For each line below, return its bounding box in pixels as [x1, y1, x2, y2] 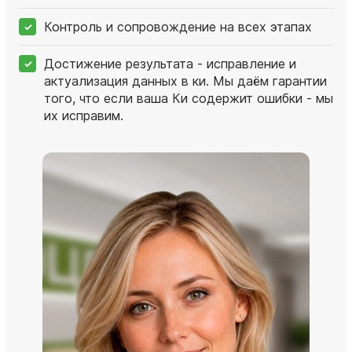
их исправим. [44, 107, 123, 123]
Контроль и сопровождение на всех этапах [44, 18, 312, 35]
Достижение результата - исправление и [44, 55, 296, 71]
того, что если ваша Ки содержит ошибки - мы [44, 90, 333, 106]
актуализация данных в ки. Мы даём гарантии [44, 72, 327, 89]
